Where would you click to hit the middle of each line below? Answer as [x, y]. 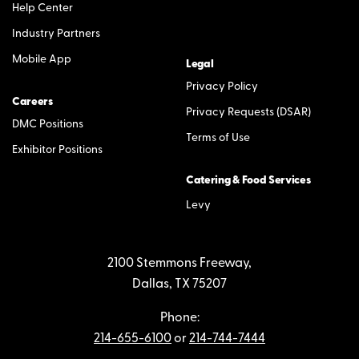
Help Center [42, 8]
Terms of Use [218, 138]
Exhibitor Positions [57, 150]
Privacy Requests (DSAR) [248, 112]
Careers [32, 102]
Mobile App [42, 59]
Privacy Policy [222, 87]
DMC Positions [48, 124]
